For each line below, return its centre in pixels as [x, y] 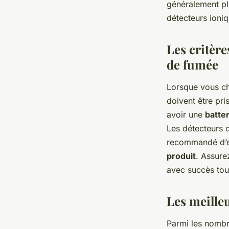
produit [181, 156]
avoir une [186, 115]
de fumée [192, 65]
